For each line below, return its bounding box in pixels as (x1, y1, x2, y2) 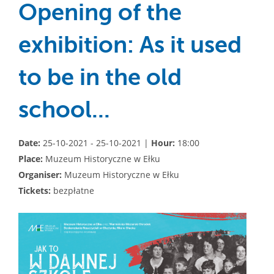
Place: (18, 153, 43, 165)
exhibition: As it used (18, 32, 242, 58)
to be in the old (18, 64, 182, 91)
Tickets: (18, 185, 51, 196)
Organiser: (18, 169, 62, 180)
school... (18, 97, 110, 123)
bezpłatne (51, 185, 94, 196)
